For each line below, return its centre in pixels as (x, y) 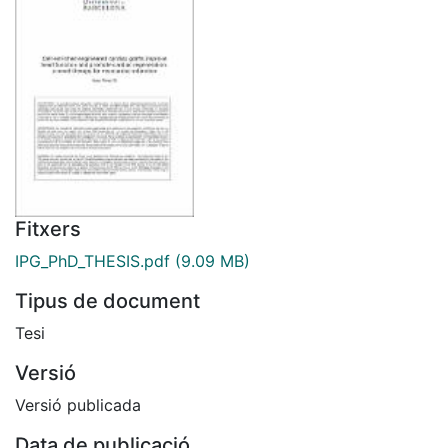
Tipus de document (107, 300)
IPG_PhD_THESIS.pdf (92, 260)
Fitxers (48, 228)
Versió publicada (78, 404)
